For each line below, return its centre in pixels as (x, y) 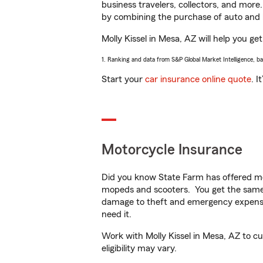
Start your (123, 79)
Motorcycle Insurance (172, 150)
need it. (118, 214)
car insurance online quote (198, 79)
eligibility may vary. (139, 248)
